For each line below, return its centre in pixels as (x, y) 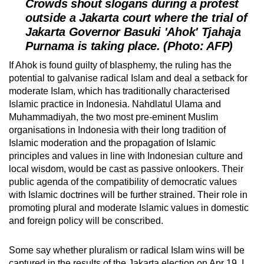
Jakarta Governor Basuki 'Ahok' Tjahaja (133, 32)
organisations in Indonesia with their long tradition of (117, 130)
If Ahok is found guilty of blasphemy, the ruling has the (120, 65)
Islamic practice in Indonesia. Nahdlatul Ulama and (115, 104)
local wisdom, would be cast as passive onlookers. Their (126, 169)
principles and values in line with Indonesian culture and (126, 156)
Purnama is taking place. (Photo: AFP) (129, 46)
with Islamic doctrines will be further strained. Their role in (128, 195)
